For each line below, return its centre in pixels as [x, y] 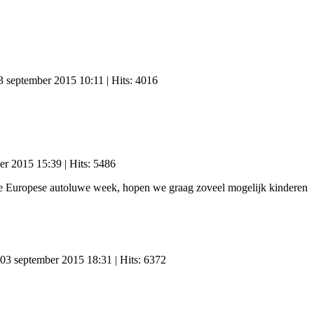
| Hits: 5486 [89, 164]
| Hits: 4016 [131, 81]
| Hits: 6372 [139, 259]
